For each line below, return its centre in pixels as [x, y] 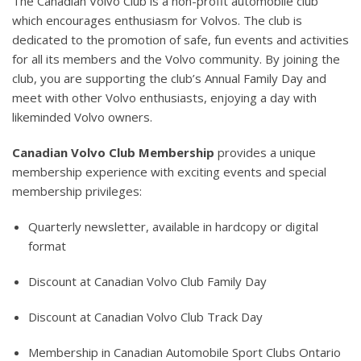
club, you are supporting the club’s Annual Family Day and [169, 78]
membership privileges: [77, 191]
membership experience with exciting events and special [169, 172]
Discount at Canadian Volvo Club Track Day [145, 317]
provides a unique [265, 152]
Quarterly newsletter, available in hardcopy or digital [173, 226]
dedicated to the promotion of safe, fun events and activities [180, 39]
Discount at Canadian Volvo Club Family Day [147, 281]
